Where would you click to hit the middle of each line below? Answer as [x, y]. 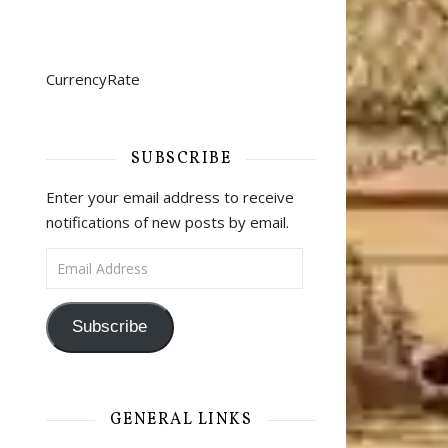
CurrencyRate [93, 79]
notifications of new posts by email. [167, 222]
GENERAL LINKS [181, 419]
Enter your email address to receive [170, 197]
